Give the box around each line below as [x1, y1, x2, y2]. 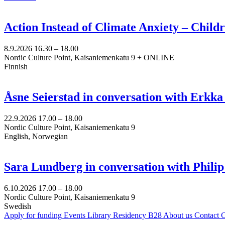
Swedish [4, 201, 31, 210]
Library [87, 210, 113, 219]
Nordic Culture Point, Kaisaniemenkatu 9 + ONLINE [4, 53, 174, 62]
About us [163, 210, 194, 219]
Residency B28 [113, 210, 163, 219]
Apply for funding [4, 210, 64, 219]
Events [64, 210, 87, 219]
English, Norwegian [4, 132, 68, 141]
